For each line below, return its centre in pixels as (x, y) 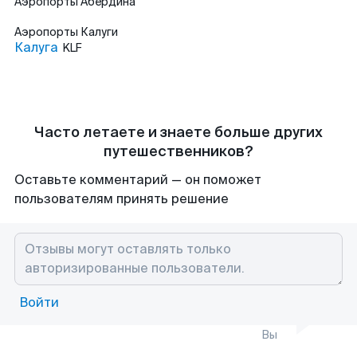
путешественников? (178, 151)
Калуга (36, 47)
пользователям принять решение (122, 199)
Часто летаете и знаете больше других (178, 132)
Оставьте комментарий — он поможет (138, 180)
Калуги (99, 32)
